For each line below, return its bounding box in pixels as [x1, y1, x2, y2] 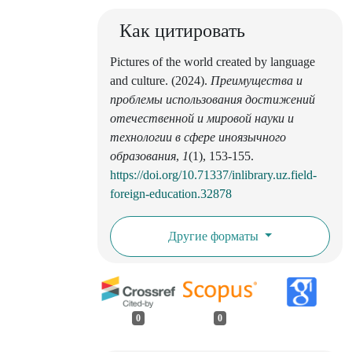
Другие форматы [167, 229, 262, 244]
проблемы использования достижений [110, 93, 315, 107]
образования [110, 149, 176, 163]
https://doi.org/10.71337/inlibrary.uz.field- [110, 168, 317, 182]
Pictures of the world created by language [110, 55, 315, 69]
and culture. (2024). [110, 74, 211, 88]
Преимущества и [211, 74, 302, 88]
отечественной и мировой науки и [110, 112, 294, 126]
